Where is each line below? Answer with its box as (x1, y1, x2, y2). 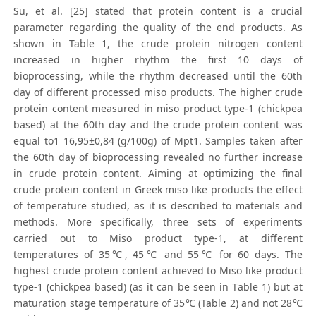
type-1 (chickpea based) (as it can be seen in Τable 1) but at (13, 280, 303, 294)
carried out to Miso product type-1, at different (13, 231, 303, 245)
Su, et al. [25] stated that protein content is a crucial (13, 4, 303, 18)
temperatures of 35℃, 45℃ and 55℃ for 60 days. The (13, 248, 303, 262)
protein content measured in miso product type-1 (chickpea (13, 102, 303, 116)
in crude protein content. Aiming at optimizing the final (13, 166, 303, 181)
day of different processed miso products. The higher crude (13, 85, 303, 99)
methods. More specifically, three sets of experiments (13, 215, 303, 229)
